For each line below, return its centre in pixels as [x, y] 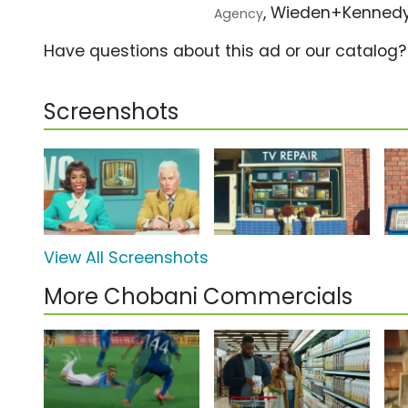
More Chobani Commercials [198, 297]
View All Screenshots [126, 258]
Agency [239, 13]
